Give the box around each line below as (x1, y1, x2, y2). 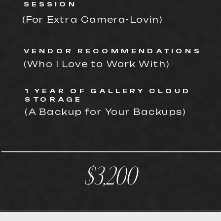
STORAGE (25, 95, 82, 103)
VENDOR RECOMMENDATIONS (23, 47, 202, 55)
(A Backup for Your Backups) (25, 106, 186, 117)
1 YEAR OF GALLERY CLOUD (25, 87, 191, 95)
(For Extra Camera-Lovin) (22, 14, 163, 25)
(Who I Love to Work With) (23, 58, 170, 69)
